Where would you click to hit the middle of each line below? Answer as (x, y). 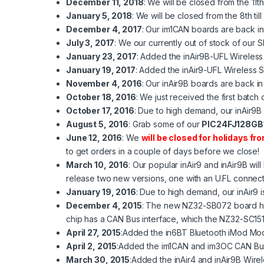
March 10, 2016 (98, 165)
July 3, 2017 (90, 43)
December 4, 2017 (104, 29)
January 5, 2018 (99, 16)
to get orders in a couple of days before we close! (163, 151)
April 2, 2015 (92, 246)
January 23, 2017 (101, 57)
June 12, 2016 (94, 138)
